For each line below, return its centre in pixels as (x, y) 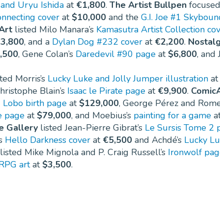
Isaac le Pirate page (106, 91)
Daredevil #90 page (116, 54)
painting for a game (172, 116)
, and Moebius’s (102, 116)
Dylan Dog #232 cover (97, 42)
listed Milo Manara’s (54, 30)
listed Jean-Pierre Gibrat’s (91, 128)
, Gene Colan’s (47, 54)
